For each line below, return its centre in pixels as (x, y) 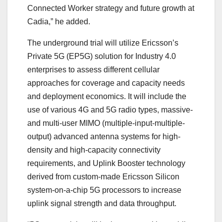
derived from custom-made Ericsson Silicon (103, 176)
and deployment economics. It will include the (107, 96)
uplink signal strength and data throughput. (102, 203)
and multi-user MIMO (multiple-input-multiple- (106, 123)
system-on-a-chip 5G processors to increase (104, 190)
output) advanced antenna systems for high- (104, 136)
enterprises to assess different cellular (93, 69)
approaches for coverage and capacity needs (106, 83)
